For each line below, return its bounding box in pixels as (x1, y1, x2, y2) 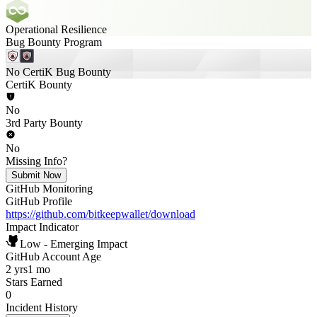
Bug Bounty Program (6, 36, 102, 48)
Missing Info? (6, 155, 67, 167)
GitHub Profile (6, 195, 72, 207)
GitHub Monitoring (6, 183, 93, 195)
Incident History (6, 301, 78, 313)
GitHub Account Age (6, 250, 101, 263)
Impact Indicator (6, 221, 79, 233)
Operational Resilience (6, 23, 107, 35)
